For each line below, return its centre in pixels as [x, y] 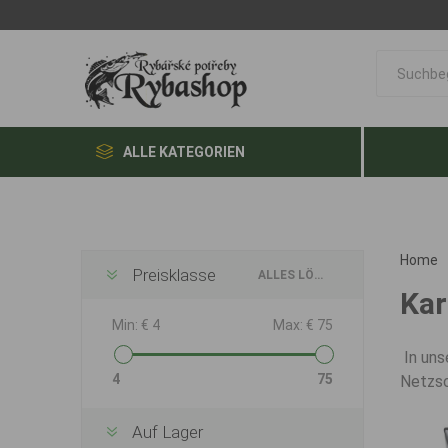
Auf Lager [167, 432]
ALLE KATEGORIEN [183, 152]
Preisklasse [173, 275]
